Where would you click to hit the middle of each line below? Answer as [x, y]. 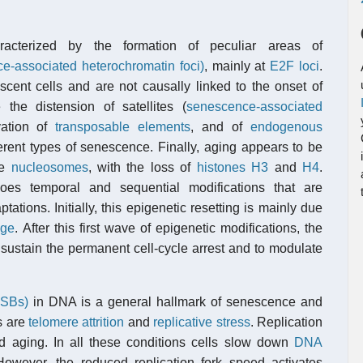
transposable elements [123, 127]
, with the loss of [142, 167]
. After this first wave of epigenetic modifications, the [169, 228]
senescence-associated [254, 107]
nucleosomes [49, 167]
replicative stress [202, 322]
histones [221, 167]
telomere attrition [77, 322]
